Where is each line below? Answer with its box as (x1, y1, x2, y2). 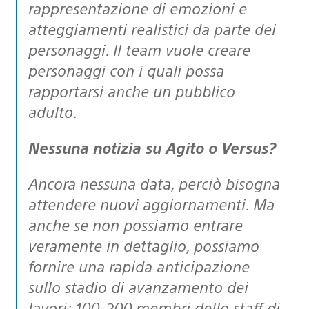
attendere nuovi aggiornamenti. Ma (28, 193, 275, 214)
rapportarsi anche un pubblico (28, 80, 235, 101)
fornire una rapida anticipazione (28, 255, 250, 276)
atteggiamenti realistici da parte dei (28, 18, 276, 39)
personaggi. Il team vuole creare (28, 39, 250, 59)
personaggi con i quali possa (28, 59, 224, 80)
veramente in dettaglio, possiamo (28, 235, 259, 255)
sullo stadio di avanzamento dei (28, 276, 248, 297)
